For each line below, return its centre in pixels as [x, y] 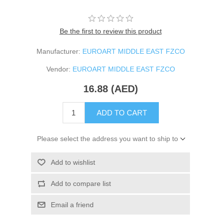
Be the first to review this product [110, 31]
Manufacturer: [58, 52]
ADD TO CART [122, 113]
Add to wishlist [73, 163]
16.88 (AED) [110, 89]
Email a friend [72, 205]
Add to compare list [81, 184]
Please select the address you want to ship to [107, 139]
